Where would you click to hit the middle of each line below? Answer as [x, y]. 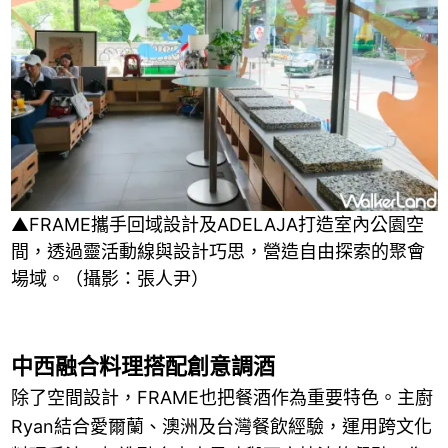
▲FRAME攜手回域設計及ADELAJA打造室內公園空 [217, 225]
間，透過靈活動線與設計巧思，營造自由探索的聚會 [217, 252]
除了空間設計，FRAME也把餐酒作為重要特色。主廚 [221, 398]
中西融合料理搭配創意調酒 [142, 366]
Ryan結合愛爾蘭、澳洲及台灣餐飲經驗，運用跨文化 [221, 427]
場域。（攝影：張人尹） [109, 279]
